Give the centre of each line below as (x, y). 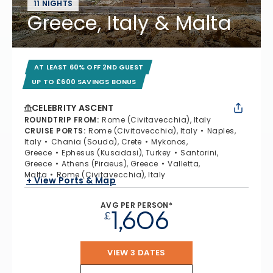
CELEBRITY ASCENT (73, 108)
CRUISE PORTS (54, 130)
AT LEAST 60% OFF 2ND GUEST (89, 67)
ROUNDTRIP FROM (61, 119)
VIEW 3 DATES (136, 252)
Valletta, (184, 163)
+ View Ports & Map (71, 181)
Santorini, (200, 152)
